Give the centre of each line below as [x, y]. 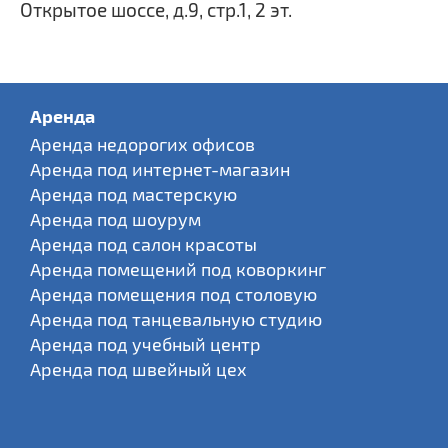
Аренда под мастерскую [133, 194]
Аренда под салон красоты [143, 244]
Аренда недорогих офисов [142, 144]
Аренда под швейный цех [138, 369]
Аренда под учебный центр [145, 344]
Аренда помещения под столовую [173, 294]
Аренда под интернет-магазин [160, 169]
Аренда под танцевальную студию [176, 319]
